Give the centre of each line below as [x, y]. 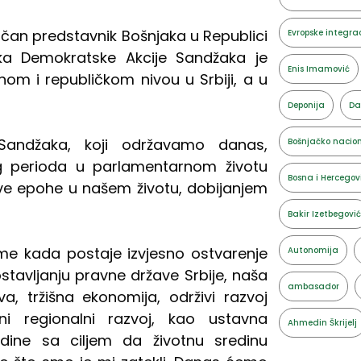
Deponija [306, 105]
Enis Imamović [318, 68]
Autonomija [313, 250]
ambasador [313, 286]
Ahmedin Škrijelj [322, 322]
